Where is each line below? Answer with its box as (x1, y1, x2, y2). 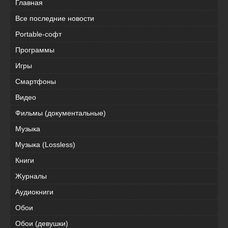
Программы (15, 45, 54, 54)
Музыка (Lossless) (15, 140, 75, 149)
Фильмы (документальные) (15, 108, 106, 117)
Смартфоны (15, 77, 56, 85)
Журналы (15, 172, 47, 180)
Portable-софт (15, 30, 62, 38)
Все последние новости (15, 14, 94, 22)
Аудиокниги (15, 187, 53, 196)
